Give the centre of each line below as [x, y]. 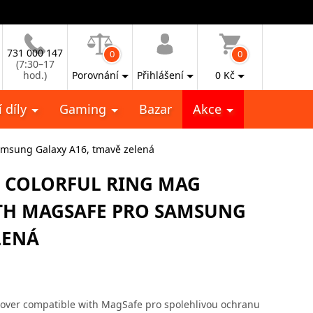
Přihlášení [160, 75]
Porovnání [95, 75]
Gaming [85, 109]
